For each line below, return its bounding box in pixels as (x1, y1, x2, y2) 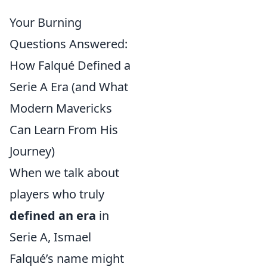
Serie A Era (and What (10, 79, 128, 95)
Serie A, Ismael (10, 229, 91, 245)
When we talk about (10, 164, 119, 181)
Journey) (10, 143, 55, 159)
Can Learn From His (10, 122, 118, 138)
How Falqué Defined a (10, 57, 131, 73)
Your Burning (10, 14, 82, 30)
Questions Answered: (10, 36, 128, 52)
